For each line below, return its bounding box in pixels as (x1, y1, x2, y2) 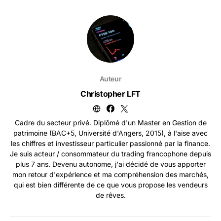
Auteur (99, 74, 122, 83)
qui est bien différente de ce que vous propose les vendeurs (13, 181, 208, 189)
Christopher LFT (80, 89, 141, 99)
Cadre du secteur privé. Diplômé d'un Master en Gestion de (14, 118, 207, 127)
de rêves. (95, 191, 126, 199)
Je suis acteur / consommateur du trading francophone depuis (10, 149, 211, 158)
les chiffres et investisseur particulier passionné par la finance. (11, 139, 210, 147)
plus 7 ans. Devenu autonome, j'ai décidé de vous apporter (15, 160, 206, 168)
